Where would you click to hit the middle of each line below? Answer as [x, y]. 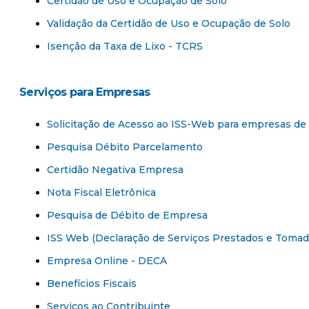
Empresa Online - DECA [107, 261]
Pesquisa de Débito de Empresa [127, 216]
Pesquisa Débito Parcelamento [125, 147]
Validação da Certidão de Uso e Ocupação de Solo [169, 24]
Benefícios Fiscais [92, 284]
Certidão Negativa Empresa [115, 170]
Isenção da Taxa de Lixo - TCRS [125, 47]
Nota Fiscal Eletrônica [101, 193]
